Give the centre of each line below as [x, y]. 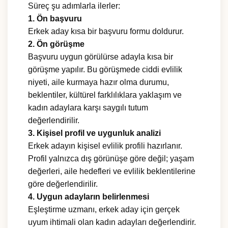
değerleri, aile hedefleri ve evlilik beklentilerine [112, 172]
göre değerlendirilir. [63, 184]
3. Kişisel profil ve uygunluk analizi [94, 133]
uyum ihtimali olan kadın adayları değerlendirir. [112, 222]
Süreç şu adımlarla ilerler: [74, 6]
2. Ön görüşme [56, 44]
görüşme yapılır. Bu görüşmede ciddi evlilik [105, 70]
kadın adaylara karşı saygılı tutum [88, 108]
